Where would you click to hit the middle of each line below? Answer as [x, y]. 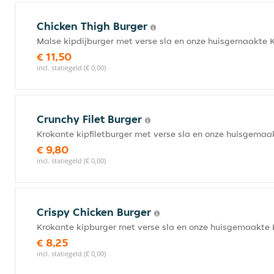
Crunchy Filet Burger [91, 119]
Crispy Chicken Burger [95, 212]
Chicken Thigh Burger [94, 26]
